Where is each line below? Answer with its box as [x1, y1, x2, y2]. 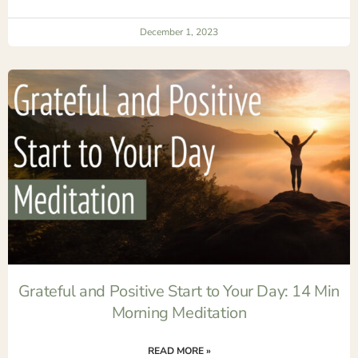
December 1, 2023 [140, 25, 218, 38]
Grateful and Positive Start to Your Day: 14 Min [18, 280, 340, 302]
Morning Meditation [111, 301, 247, 324]
